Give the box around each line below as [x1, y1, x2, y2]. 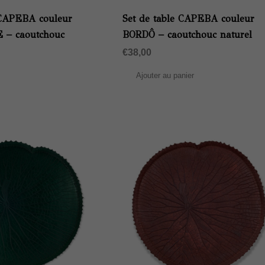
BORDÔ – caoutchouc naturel [122, 29, 252, 41]
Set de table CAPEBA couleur [122, 13, 254, 25]
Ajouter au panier [135, 71, 194, 80]
